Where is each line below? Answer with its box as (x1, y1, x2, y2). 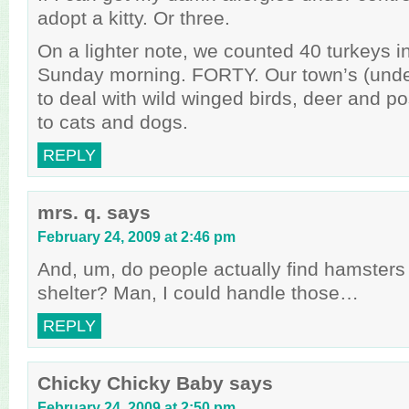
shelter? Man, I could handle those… (37, 282, 359, 303)
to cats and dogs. (37, 111, 188, 132)
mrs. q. (37, 202, 101, 223)
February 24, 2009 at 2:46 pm (37, 228, 236, 245)
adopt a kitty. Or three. (37, 7, 230, 28)
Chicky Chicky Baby (37, 372, 224, 393)
